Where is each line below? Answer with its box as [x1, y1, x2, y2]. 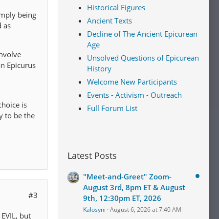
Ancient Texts [87, 16, 132, 25]
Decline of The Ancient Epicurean [87, 29, 197, 39]
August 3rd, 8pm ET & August [83, 182, 185, 192]
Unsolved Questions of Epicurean [87, 53, 199, 63]
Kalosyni [83, 205, 106, 214]
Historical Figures [87, 2, 145, 12]
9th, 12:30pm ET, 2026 [83, 193, 161, 203]
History [87, 64, 111, 73]
